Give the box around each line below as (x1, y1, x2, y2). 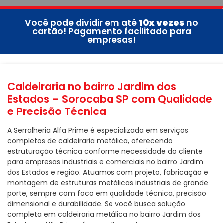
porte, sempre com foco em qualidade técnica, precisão (7, 188, 206, 199)
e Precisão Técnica (7, 104, 106, 119)
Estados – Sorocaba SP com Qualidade (7, 92, 212, 107)
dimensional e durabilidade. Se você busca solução (7, 199, 185, 209)
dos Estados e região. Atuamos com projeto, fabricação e (7, 167, 208, 178)
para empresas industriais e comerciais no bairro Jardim (7, 157, 203, 167)
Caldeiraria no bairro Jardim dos (7, 79, 176, 94)
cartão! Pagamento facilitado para (32, 25, 191, 38)
